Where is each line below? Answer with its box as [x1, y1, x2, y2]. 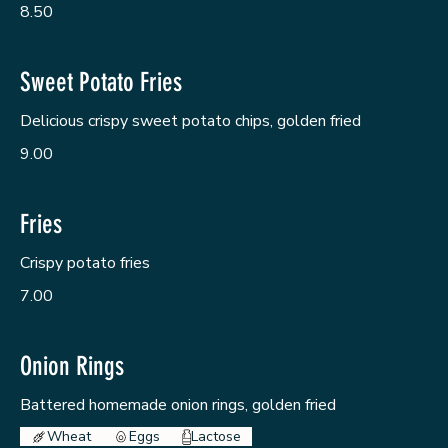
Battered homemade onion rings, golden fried [20, 394, 336, 417]
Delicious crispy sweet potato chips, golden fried [20, 110, 361, 133]
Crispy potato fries [20, 252, 150, 275]
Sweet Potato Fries [20, 67, 182, 99]
